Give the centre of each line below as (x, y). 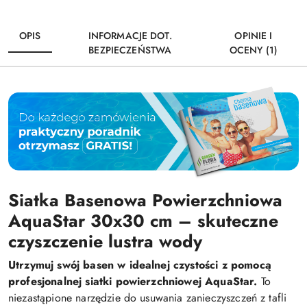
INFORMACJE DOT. (130, 35)
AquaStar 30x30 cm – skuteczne (143, 221)
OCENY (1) (254, 50)
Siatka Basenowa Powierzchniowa (145, 200)
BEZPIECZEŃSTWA (130, 50)
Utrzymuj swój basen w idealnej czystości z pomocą (140, 265)
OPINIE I (254, 35)
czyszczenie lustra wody (105, 242)
